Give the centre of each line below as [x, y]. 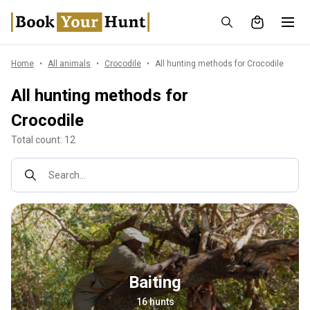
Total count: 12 [43, 140]
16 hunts [155, 301]
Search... [67, 175]
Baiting [160, 282]
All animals [69, 64]
